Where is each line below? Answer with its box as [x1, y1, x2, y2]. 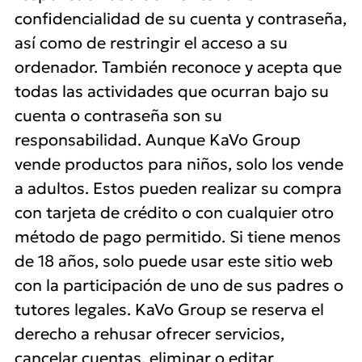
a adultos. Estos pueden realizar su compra [15, 178, 342, 199]
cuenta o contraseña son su [15, 105, 222, 126]
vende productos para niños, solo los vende [15, 154, 343, 175]
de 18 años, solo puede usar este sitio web [15, 250, 333, 271]
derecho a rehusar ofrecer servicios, [15, 323, 284, 344]
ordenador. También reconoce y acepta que [15, 57, 342, 78]
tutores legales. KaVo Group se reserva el [15, 299, 324, 320]
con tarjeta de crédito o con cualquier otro [15, 202, 334, 223]
